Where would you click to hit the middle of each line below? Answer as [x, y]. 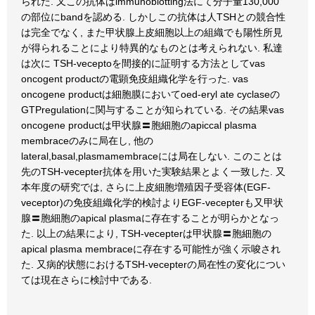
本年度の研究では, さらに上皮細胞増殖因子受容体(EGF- [146, 187]
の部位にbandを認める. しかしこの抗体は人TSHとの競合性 [153, 17]
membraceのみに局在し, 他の [87, 141]
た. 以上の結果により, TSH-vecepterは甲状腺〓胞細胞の [146, 233]
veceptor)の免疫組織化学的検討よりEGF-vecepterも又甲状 [152, 202]
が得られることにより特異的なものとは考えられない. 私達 [152, 48]
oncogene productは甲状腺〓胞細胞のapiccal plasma [139, 125]
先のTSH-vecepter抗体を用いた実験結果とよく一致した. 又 [153, 172]
